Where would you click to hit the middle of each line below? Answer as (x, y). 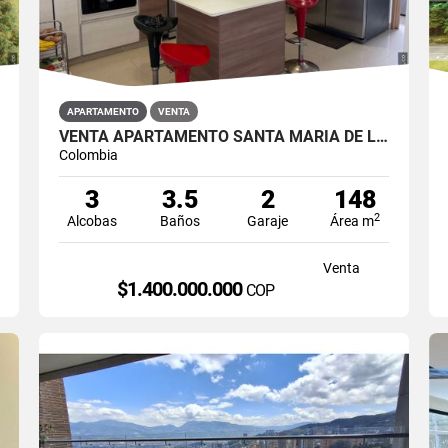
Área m (352, 220)
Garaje (268, 220)
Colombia (88, 154)
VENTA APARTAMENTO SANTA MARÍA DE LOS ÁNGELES (381, 136)
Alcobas (92, 220)
